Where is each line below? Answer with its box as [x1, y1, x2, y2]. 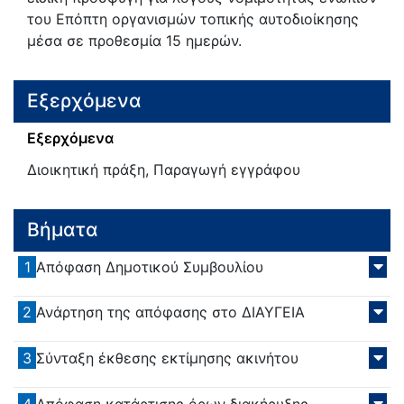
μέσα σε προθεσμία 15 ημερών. [27, 31, 242, 50]
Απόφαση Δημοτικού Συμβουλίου [36, 257, 264, 276]
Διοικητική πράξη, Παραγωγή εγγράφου [27, 160, 300, 179]
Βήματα [27, 218, 98, 242]
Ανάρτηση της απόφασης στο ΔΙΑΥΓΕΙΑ [36, 303, 306, 322]
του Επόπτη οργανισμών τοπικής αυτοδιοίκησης [27, 9, 359, 28]
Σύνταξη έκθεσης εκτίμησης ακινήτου [36, 348, 299, 367]
